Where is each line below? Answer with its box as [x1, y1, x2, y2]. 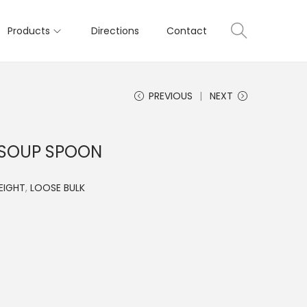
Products [8, 24, 50, 38]
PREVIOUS [149, 89, 193, 103]
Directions [91, 24, 139, 38]
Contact [167, 24, 207, 38]
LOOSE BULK [30, 181, 85, 195]
